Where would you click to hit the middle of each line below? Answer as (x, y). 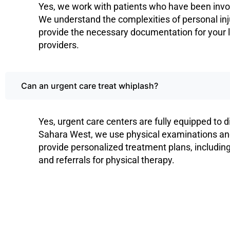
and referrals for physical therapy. (107, 160)
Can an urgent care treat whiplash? (90, 86)
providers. (59, 45)
